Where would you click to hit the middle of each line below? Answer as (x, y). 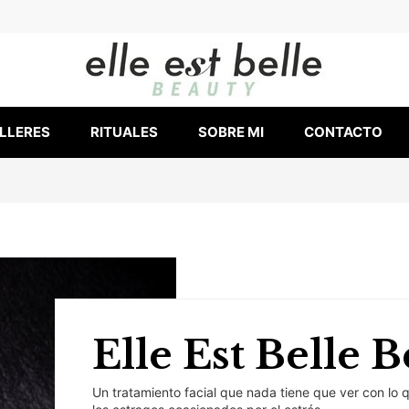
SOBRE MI (231, 132)
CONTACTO (343, 132)
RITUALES (124, 132)
